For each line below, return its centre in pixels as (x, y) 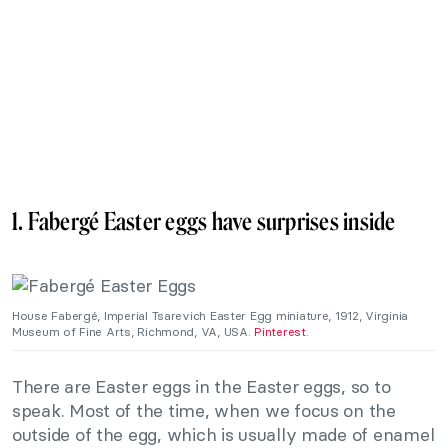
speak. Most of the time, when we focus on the (204, 410)
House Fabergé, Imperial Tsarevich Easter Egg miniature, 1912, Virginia (210, 315)
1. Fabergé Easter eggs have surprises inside (204, 222)
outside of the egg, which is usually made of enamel (223, 434)
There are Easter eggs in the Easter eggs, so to (201, 386)
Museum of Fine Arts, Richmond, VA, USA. (133, 331)
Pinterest (280, 331)
